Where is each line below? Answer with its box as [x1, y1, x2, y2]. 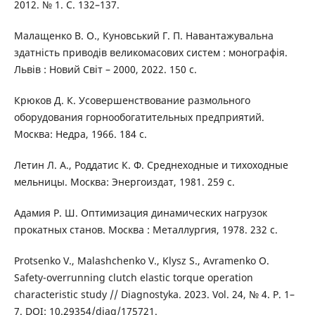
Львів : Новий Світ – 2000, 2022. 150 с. [13, 62, 197, 76]
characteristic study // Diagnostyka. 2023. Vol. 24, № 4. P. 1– [13, 287, 295, 301]
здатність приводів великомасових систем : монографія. [13, 45, 288, 59]
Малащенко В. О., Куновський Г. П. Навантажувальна [13, 28, 274, 42]
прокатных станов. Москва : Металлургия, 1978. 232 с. [13, 222, 278, 236]
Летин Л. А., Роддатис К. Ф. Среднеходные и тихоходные [13, 157, 288, 172]
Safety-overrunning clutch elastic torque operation [13, 270, 253, 284]
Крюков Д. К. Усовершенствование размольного [13, 93, 250, 107]
